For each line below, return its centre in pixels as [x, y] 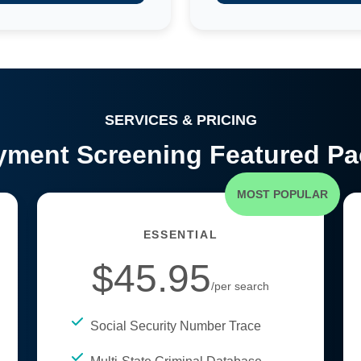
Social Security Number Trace [176, 326]
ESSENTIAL [180, 234]
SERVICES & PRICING [180, 120]
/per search [240, 286]
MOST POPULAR [282, 194]
